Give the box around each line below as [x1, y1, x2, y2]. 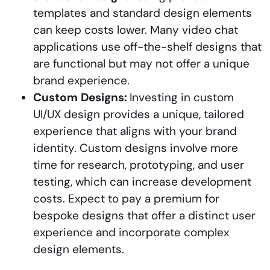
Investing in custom [130, 89, 234, 105]
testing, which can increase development [33, 174, 251, 189]
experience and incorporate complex [33, 224, 229, 240]
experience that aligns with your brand [33, 123, 237, 139]
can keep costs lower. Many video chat [33, 22, 238, 37]
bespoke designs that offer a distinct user [33, 207, 256, 223]
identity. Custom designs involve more [33, 140, 238, 155]
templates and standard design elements [33, 5, 252, 20]
